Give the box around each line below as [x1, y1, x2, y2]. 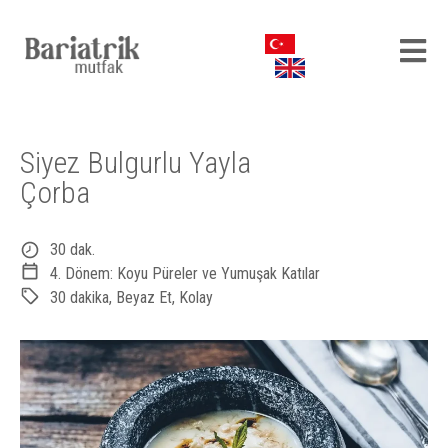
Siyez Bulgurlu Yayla [20, 145, 251, 180]
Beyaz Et [116, 288, 172, 307]
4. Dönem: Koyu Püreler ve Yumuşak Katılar [50, 264, 320, 283]
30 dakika [50, 288, 109, 307]
